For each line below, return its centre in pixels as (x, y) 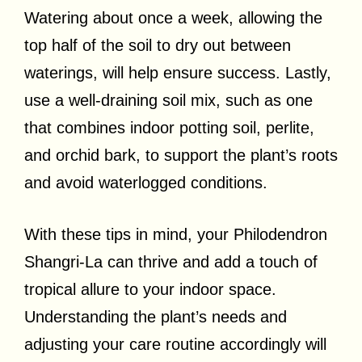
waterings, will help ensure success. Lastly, (178, 72)
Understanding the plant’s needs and (156, 316)
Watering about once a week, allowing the (173, 17)
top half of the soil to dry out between (158, 45)
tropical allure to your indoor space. (150, 289)
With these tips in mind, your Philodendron (176, 234)
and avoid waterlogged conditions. (146, 182)
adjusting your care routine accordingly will (175, 344)
